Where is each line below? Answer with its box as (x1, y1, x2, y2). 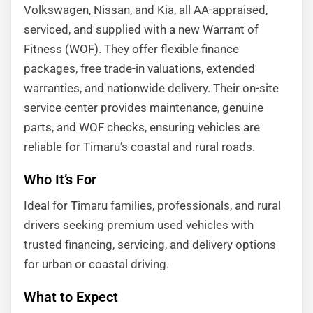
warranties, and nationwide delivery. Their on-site (24, 81, 279, 95)
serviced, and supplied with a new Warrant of (24, 22, 259, 36)
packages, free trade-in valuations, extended (24, 61, 255, 75)
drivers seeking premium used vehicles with (24, 218, 254, 232)
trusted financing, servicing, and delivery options (24, 238, 276, 252)
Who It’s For (24, 171, 96, 188)
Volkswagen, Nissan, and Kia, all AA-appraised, (24, 3, 268, 17)
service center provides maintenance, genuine (24, 101, 263, 115)
